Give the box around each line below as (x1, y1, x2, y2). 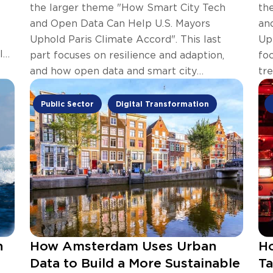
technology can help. (30, 80, 132, 92)
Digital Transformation (116, 99, 210, 108)
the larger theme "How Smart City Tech (30, 1, 225, 13)
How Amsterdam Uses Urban (30, 238, 216, 253)
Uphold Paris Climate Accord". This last (30, 33, 221, 44)
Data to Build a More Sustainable (30, 255, 240, 270)
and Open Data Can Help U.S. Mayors (30, 17, 210, 29)
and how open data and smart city (30, 65, 197, 76)
